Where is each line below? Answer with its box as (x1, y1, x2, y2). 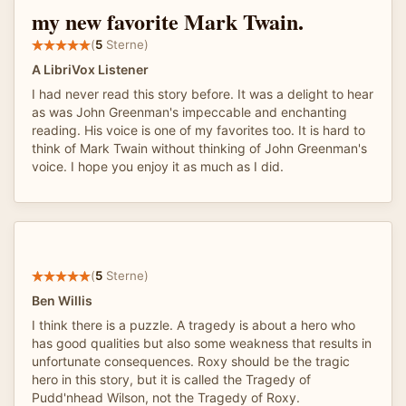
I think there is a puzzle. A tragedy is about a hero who (32, 316, 355, 333)
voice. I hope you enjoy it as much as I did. (32, 158, 284, 174)
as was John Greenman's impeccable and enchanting (32, 103, 347, 120)
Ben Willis (32, 292, 92, 308)
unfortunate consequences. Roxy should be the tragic (32, 353, 350, 369)
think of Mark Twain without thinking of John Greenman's (32, 140, 367, 156)
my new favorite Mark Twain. (32, 5, 304, 37)
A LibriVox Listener (32, 61, 149, 77)
